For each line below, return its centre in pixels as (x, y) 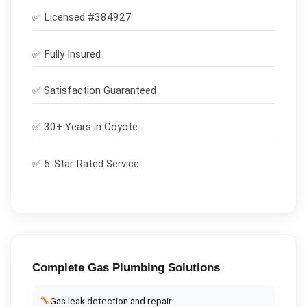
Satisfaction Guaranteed (100, 90)
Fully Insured (72, 54)
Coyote (121, 127)
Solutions (192, 267)
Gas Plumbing (126, 267)
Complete (60, 267)
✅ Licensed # (63, 17)
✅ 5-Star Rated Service (85, 163)
